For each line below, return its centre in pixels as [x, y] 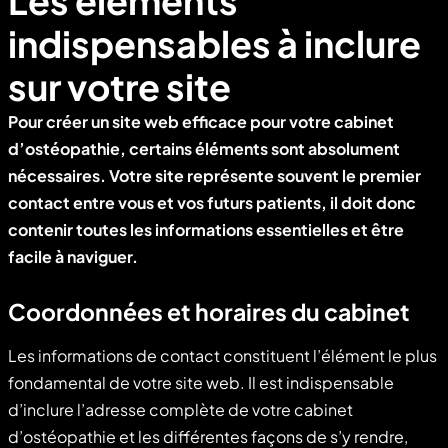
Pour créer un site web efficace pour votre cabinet [201, 121]
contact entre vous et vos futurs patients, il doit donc [212, 202]
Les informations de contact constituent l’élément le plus [222, 355]
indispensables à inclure [214, 43]
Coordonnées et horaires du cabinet [209, 311]
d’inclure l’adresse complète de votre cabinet [180, 409]
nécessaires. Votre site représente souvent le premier [214, 175]
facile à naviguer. [73, 256]
